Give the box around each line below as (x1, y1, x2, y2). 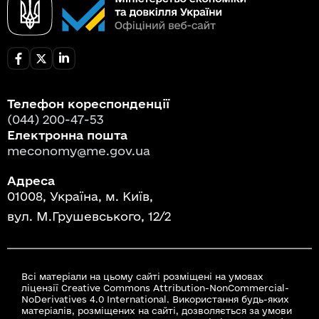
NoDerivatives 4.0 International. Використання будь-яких (21, 294, 289, 305)
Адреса (7, 174, 55, 188)
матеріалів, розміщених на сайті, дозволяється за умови (21, 305, 292, 316)
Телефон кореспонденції (7, 97, 169, 111)
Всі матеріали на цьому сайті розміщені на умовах (21, 271, 263, 282)
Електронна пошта (7, 128, 127, 142)
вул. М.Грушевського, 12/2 (7, 209, 171, 224)
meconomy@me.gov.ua (7, 144, 150, 158)
